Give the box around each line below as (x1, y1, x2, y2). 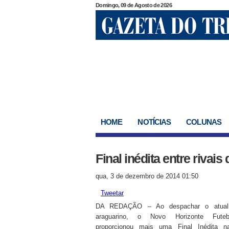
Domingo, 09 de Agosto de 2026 (96, 2, 172, 8)
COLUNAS (186, 118, 221, 126)
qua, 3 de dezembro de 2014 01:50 (96, 172, 198, 180)
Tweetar (101, 189, 124, 197)
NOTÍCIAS (138, 118, 171, 126)
